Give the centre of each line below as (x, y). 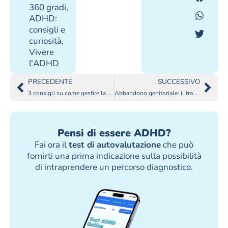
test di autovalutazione (115, 145)
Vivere (41, 52)
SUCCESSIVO (179, 82)
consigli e (47, 30)
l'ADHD (44, 63)
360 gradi (48, 7)
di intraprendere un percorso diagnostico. (114, 167)
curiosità (45, 41)
